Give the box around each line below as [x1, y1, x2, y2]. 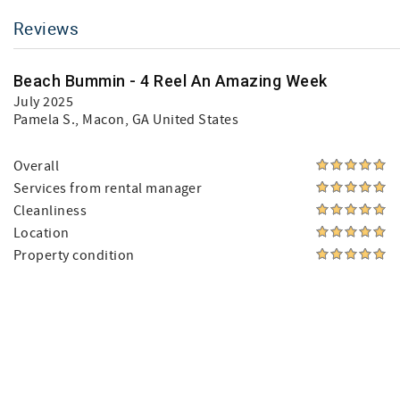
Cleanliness [13, 202, 87, 220]
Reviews [13, 17, 79, 39]
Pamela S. [13, 111, 76, 129]
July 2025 [13, 93, 74, 111]
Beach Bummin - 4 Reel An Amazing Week [13, 71, 328, 90]
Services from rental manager [13, 179, 203, 197]
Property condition [13, 246, 135, 264]
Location [13, 224, 70, 242]
